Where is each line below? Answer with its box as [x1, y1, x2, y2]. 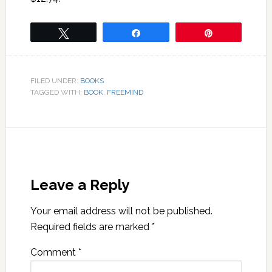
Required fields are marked [30, 220, 152, 233]
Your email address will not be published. [30, 205, 212, 217]
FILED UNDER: [30, 76, 80, 85]
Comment [30, 246, 78, 258]
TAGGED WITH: [30, 87, 84, 97]
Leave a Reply [30, 175, 129, 194]
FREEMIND [106, 87, 143, 97]
